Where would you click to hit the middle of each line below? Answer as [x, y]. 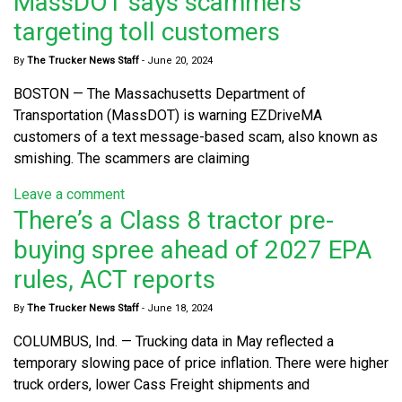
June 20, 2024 [180, 60]
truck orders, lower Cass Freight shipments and [162, 384]
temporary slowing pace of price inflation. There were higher [201, 363]
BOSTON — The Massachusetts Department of [160, 93]
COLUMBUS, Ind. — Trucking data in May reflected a [174, 341]
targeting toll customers [147, 31]
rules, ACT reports [114, 279]
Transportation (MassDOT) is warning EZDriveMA [168, 115]
